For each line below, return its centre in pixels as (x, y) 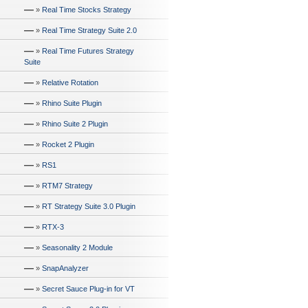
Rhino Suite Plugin (72, 103)
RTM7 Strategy (67, 186)
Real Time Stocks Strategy (87, 10)
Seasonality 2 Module (77, 247)
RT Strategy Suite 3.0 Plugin (89, 206)
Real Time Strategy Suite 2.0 (89, 30)
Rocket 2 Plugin (68, 144)
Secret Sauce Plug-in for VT (88, 289)
